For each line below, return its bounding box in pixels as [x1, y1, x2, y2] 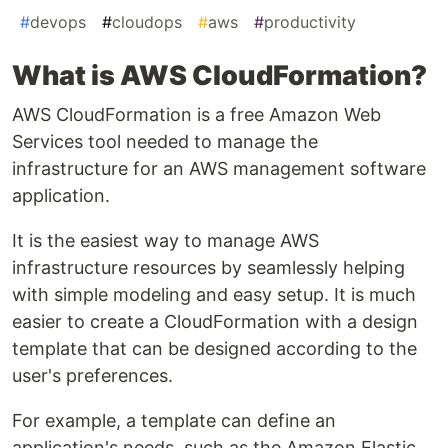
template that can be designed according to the [12, 338, 417, 360]
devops [30, 12, 86, 33]
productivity [264, 12, 356, 33]
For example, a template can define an [12, 410, 336, 432]
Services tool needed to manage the [12, 131, 318, 153]
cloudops [112, 12, 182, 33]
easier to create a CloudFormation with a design [12, 311, 418, 333]
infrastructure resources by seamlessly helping [12, 257, 405, 279]
